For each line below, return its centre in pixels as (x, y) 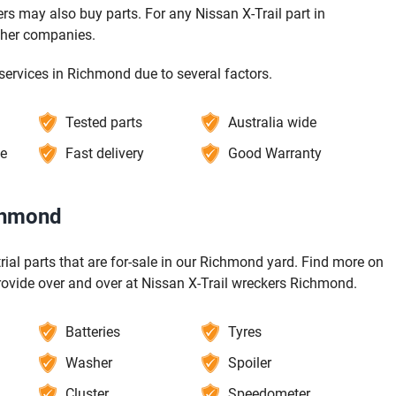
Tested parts (103, 122)
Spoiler (250, 362)
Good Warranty (275, 153)
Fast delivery (104, 153)
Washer (88, 362)
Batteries (92, 331)
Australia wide (273, 122)
